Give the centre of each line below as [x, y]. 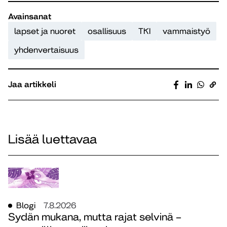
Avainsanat [30, 16]
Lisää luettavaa [52, 139]
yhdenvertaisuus [46, 50]
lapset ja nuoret [45, 31]
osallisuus [107, 31]
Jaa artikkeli [32, 85]
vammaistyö [186, 31]
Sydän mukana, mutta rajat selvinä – [95, 217]
